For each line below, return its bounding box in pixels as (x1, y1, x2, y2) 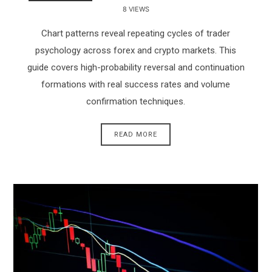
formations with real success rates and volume (41, 79, 231, 90)
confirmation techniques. (86, 96, 186, 107)
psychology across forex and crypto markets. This (35, 45, 237, 56)
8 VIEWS (122, 5, 149, 14)
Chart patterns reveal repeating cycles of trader (41, 28, 231, 39)
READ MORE (114, 130, 158, 138)
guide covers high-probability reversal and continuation (27, 62, 245, 73)
